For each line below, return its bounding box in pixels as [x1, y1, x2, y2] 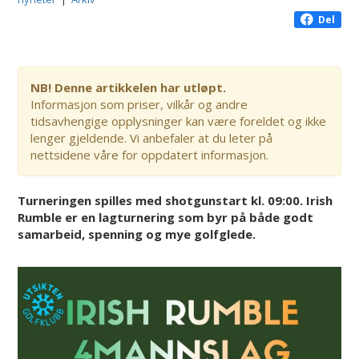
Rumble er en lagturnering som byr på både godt [18, 208, 314, 225]
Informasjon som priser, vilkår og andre [30, 95, 248, 112]
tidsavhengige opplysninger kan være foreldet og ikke [30, 112, 327, 129]
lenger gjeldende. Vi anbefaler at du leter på [30, 129, 273, 146]
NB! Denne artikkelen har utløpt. [30, 79, 227, 95]
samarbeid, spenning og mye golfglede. [18, 225, 256, 242]
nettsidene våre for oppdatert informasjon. [30, 146, 269, 163]
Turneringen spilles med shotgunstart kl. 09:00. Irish [18, 192, 333, 208]
